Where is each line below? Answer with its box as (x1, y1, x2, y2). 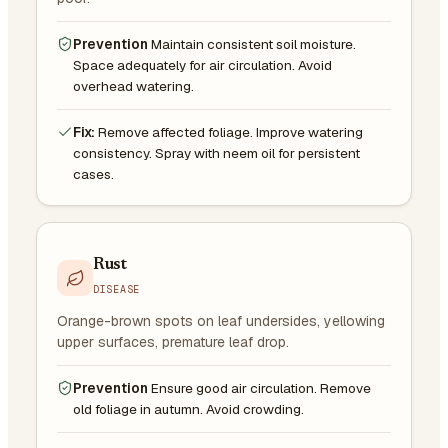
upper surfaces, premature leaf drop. (57, 332, 289, 351)
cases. (73, 164, 114, 183)
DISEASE (93, 282, 140, 296)
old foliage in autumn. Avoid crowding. (73, 399, 304, 418)
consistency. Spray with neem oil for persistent (73, 143, 360, 162)
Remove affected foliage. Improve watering (98, 122, 363, 141)
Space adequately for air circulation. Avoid (73, 55, 332, 74)
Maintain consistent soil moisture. (151, 34, 356, 53)
